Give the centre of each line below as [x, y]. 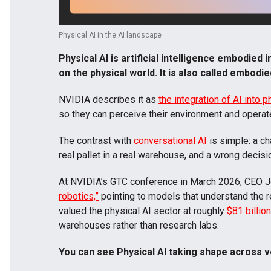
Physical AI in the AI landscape [110, 35]
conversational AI [170, 140]
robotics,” [79, 196]
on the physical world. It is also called [144, 73]
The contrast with [96, 140]
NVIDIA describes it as [109, 99]
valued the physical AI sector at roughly [143, 211]
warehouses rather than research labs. [139, 225]
